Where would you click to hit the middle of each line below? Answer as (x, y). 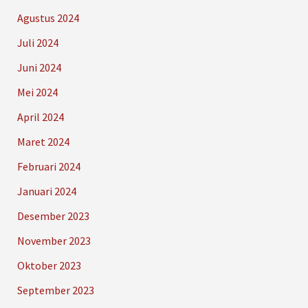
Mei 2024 (37, 92)
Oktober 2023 (49, 265)
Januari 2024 (46, 191)
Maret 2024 (43, 141)
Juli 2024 (37, 42)
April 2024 (40, 117)
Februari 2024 (48, 166)
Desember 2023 (53, 216)
